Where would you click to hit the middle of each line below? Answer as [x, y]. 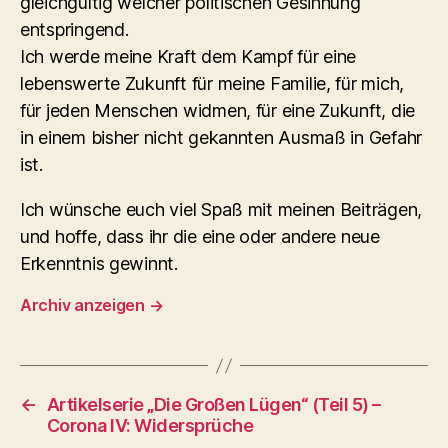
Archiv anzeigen [84, 305]
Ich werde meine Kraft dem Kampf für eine [188, 56]
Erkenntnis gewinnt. [99, 263]
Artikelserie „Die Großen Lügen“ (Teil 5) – [213, 404]
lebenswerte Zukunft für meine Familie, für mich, [212, 83]
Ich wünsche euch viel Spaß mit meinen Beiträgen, [221, 209]
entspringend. [74, 29]
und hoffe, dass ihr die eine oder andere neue [200, 236]
